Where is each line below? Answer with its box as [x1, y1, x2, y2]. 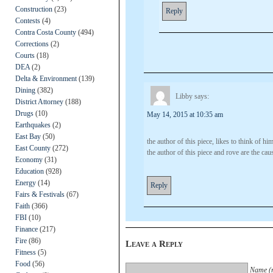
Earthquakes [15, 120, 51, 129]
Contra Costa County [15, 27, 76, 37]
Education [15, 166, 44, 175]
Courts [15, 51, 35, 60]
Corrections [15, 39, 49, 48]
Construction [15, 4, 52, 13]
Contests [15, 16, 40, 25]
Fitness [15, 247, 36, 257]
